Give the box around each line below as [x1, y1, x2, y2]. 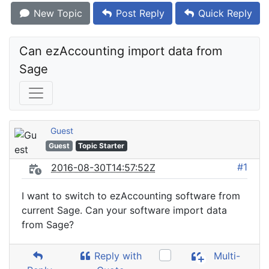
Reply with [91, 250, 142, 262]
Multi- [211, 250, 241, 262]
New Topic [31, 7, 82, 19]
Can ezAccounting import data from [19, 44, 222, 58]
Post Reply [113, 7, 165, 19]
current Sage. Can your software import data [22, 204, 227, 216]
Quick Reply [195, 7, 252, 19]
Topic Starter [78, 141, 125, 150]
